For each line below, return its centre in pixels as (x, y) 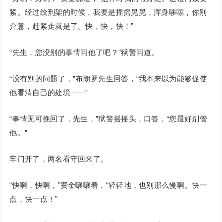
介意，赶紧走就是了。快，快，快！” (72, 26)
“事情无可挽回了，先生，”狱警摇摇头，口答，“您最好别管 (108, 119)
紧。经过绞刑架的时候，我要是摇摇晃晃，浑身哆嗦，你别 (108, 12)
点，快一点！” (34, 199)
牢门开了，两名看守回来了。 (59, 159)
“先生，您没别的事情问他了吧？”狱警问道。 (84, 53)
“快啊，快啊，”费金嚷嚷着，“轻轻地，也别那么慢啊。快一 (108, 185)
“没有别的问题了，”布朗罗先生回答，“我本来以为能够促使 (108, 79)
